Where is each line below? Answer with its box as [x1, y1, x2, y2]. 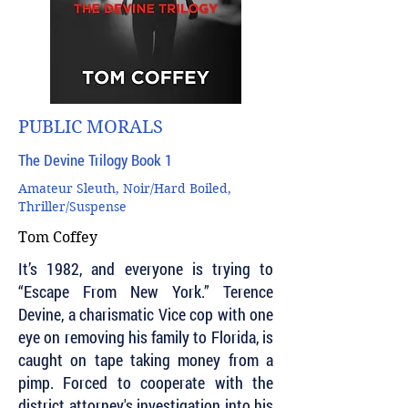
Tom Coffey [18, 229, 97, 246]
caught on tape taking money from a [18, 349, 273, 371]
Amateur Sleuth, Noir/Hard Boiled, [18, 180, 231, 197]
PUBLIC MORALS [18, 117, 163, 138]
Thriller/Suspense [18, 199, 127, 215]
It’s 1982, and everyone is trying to [18, 258, 273, 280]
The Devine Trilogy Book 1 [18, 149, 172, 170]
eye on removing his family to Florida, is [18, 326, 273, 348]
